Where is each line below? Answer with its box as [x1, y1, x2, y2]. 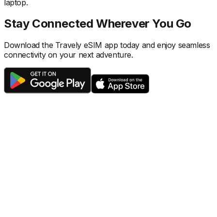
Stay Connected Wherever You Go [4, 16, 191, 31]
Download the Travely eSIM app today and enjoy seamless [4, 40, 210, 50]
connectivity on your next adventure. [4, 50, 133, 60]
